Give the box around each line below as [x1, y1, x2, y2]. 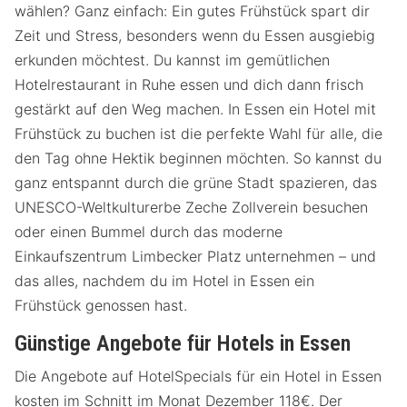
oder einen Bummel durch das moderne [15, 222, 283, 241]
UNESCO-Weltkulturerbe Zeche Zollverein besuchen [15, 197, 368, 216]
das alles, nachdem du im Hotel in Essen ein [15, 271, 314, 290]
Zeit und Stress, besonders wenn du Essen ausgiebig [15, 25, 375, 45]
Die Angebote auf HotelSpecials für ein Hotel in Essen [15, 366, 382, 385]
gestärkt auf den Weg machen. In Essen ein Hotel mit [15, 99, 376, 118]
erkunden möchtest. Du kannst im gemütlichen [15, 50, 330, 69]
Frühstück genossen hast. [15, 295, 187, 314]
